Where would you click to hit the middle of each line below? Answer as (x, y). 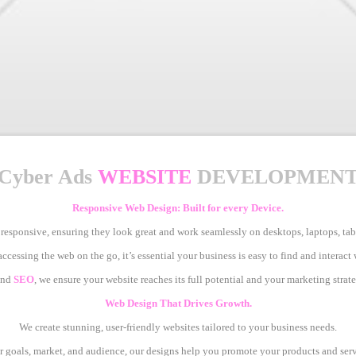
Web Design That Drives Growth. (178, 304)
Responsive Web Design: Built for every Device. (178, 209)
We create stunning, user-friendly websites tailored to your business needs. (178, 328)
